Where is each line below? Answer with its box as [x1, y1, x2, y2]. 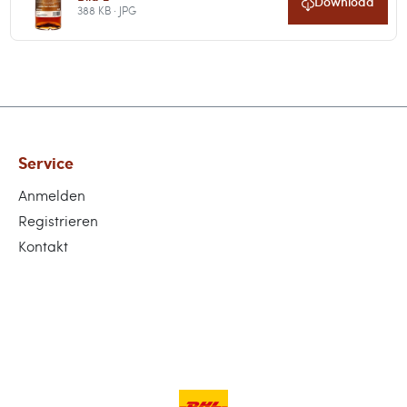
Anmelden [18, 185, 85, 204]
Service [18, 151, 74, 174]
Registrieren [18, 211, 98, 230]
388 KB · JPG [77, 2, 137, 17]
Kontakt [18, 236, 68, 255]
